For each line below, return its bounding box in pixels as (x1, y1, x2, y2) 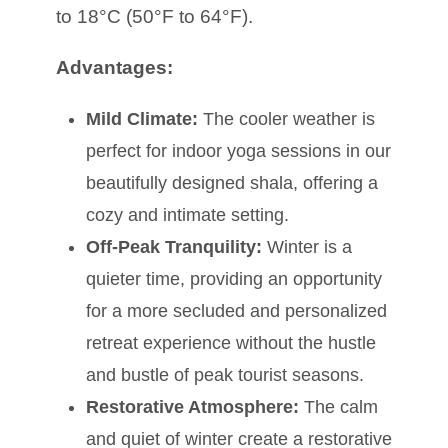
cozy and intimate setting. (86, 204, 289, 225)
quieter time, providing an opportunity (86, 268, 382, 289)
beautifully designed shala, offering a (86, 172, 378, 193)
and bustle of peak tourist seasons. (86, 364, 364, 385)
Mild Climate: (86, 108, 198, 129)
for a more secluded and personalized (86, 300, 387, 321)
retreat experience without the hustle (86, 332, 376, 353)
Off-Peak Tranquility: (86, 236, 262, 257)
